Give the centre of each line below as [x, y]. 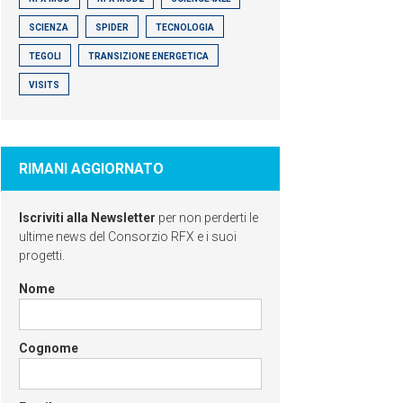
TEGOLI [45, 56]
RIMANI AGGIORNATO [91, 169]
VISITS [44, 85]
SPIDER [112, 27]
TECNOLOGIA [185, 27]
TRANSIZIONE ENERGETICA [148, 56]
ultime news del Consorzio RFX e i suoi [128, 237]
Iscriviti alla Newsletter [87, 218]
